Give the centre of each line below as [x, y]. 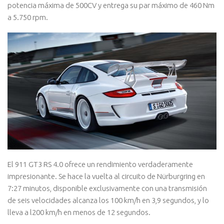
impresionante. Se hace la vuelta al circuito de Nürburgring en [106, 176]
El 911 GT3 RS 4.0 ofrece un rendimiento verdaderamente [100, 164]
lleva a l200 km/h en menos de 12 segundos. [79, 212]
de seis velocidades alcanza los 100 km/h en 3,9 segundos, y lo [108, 200]
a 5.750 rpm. [28, 17]
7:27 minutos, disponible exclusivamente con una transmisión [107, 188]
